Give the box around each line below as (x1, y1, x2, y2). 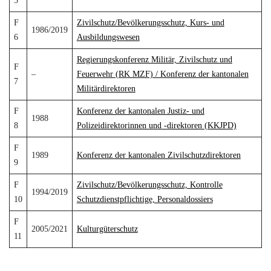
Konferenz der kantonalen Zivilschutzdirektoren (76, 151, 241, 160)
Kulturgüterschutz (76, 224, 138, 233)
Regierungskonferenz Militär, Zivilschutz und (76, 55, 232, 64)
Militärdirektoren (76, 84, 135, 93)
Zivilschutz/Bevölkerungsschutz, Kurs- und (76, 18, 224, 27)
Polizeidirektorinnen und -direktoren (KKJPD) (76, 121, 237, 130)
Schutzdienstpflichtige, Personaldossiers (76, 195, 213, 204)
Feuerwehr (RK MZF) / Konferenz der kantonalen (76, 70, 249, 79)
